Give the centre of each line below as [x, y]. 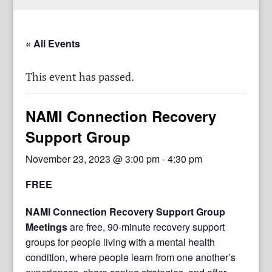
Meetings [48, 226]
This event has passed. [80, 76]
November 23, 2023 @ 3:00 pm [93, 158]
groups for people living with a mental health [121, 242]
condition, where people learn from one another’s [131, 257]
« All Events [53, 43]
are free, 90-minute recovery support [148, 226]
